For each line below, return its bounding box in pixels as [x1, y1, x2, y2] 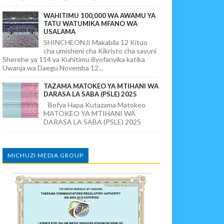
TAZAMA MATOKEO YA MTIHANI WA [43, 82, 159, 90]
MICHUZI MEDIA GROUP [7, 151, 84, 159]
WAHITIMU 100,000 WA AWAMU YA [43, 11, 156, 19]
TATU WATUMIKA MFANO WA [43, 19, 138, 27]
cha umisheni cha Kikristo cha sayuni [43, 46, 157, 55]
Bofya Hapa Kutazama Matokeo [43, 100, 146, 109]
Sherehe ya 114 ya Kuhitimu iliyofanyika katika [2, 54, 145, 63]
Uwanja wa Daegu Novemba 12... [2, 63, 103, 72]
